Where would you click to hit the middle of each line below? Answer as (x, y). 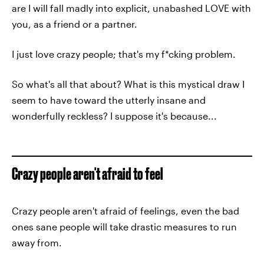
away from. (37, 242)
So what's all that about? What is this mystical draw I (128, 84)
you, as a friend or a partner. (75, 24)
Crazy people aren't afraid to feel (88, 174)
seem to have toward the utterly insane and (109, 100)
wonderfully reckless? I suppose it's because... (114, 116)
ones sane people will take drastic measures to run (124, 227)
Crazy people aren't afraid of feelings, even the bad (126, 211)
